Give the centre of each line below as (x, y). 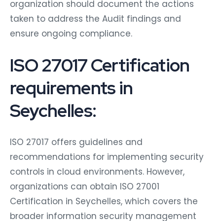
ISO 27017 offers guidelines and (76, 142)
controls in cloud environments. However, (97, 171)
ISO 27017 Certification (100, 65)
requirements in (72, 88)
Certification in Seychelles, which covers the (104, 201)
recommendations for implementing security (107, 157)
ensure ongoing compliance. (71, 33)
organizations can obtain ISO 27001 (85, 186)
